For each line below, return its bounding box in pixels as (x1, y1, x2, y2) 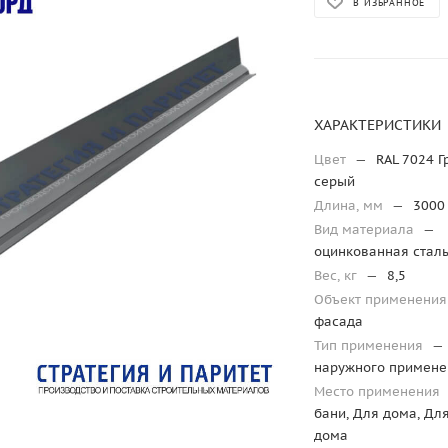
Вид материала (314, 221, 419, 239)
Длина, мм (314, 197, 388, 215)
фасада (314, 313, 364, 331)
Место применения (314, 383, 445, 401)
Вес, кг (314, 267, 362, 285)
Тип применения (314, 337, 428, 355)
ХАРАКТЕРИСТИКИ (314, 116, 442, 135)
